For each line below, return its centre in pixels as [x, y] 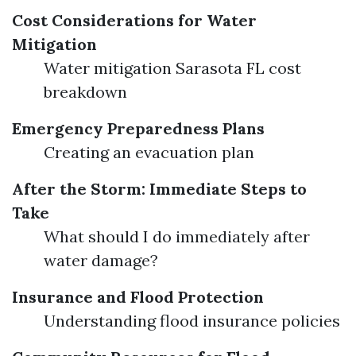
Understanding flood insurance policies [192, 320]
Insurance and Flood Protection [138, 296]
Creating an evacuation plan [149, 152]
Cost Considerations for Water [134, 20]
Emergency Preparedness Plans [138, 128]
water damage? [101, 260]
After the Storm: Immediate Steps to [159, 188]
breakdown [85, 91]
